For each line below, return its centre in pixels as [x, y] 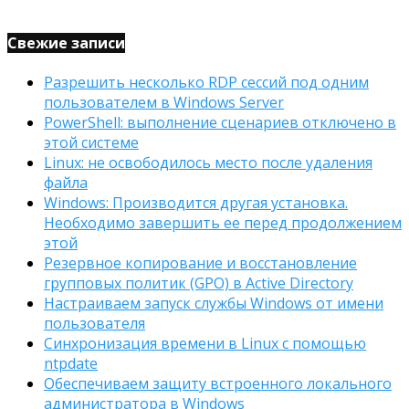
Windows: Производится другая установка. [196, 203]
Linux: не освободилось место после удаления [208, 163]
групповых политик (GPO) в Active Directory [199, 283]
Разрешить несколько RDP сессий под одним [206, 83]
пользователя [94, 324]
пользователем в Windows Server [164, 103]
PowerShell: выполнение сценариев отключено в [220, 123]
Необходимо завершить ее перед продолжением [223, 223]
